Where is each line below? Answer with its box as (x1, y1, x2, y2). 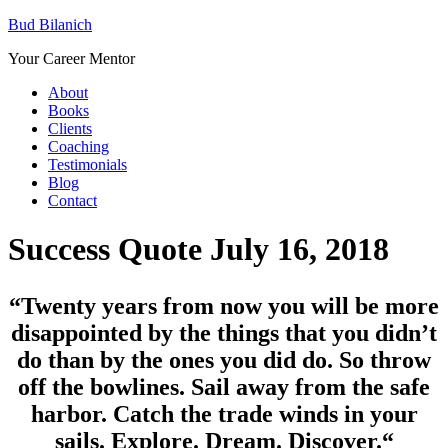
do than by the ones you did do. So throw (17, 347, 431, 374)
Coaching (48, 138, 109, 155)
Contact (48, 192, 97, 209)
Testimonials (48, 156, 127, 173)
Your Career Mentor (8, 50, 135, 67)
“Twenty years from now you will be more (9, 293, 439, 320)
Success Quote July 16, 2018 (8, 231, 389, 268)
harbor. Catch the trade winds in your (30, 401, 418, 428)
